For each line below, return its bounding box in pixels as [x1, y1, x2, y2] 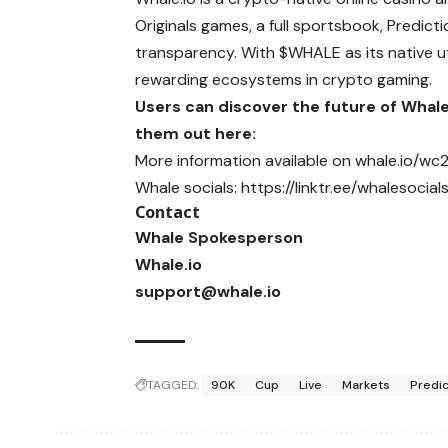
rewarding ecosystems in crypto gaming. [135, 68, 433, 90]
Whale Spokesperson [135, 226, 304, 248]
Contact [135, 200, 201, 223]
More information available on [135, 149, 356, 171]
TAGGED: [147, 376, 199, 393]
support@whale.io [135, 280, 282, 302]
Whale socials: [135, 176, 238, 198]
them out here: [135, 122, 257, 144]
